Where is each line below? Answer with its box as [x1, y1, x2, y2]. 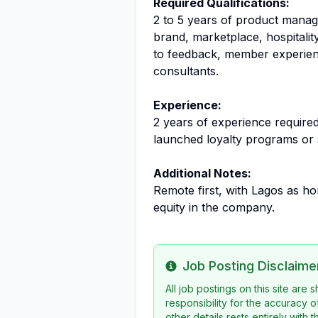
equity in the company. [153, 199, 275, 214]
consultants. [153, 63, 219, 78]
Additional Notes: [153, 165, 251, 180]
